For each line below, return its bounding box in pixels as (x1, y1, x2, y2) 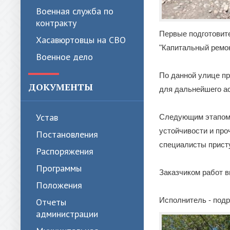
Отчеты (36, 196, 66, 208)
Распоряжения (36, 145, 93, 157)
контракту (36, 17, 76, 29)
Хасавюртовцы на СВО (36, 34, 126, 46)
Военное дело (36, 51, 93, 63)
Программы (36, 162, 82, 174)
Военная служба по (36, 5, 113, 17)
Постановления (36, 128, 98, 140)
